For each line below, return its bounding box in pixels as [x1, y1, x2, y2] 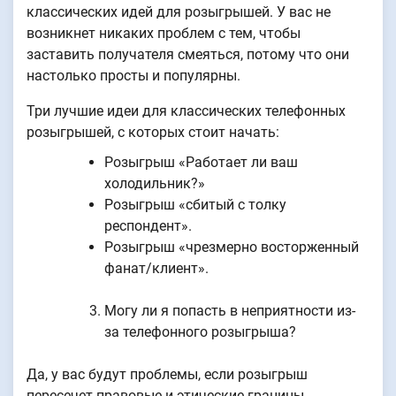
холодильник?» [104, 174, 205, 192]
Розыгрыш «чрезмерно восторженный [104, 238, 359, 255]
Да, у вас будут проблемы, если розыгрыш [27, 365, 308, 383]
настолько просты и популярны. [27, 66, 240, 84]
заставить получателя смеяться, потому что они [27, 45, 349, 63]
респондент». [104, 217, 192, 234]
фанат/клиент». [104, 259, 209, 277]
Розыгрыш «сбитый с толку [104, 195, 286, 213]
